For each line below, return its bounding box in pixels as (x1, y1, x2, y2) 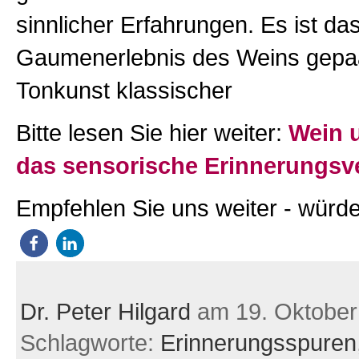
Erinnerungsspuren (159, 330, 357, 357)
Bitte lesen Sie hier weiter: (15, 120, 288, 147)
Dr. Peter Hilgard (19, 299, 191, 325)
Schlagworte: (19, 330, 160, 357)
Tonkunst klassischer (15, 78, 232, 104)
